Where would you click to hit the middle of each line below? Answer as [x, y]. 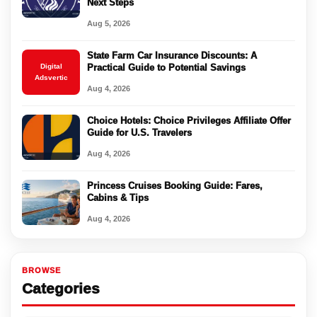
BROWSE [41, 271]
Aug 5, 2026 [109, 24]
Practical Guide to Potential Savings [166, 68]
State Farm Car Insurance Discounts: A [172, 56]
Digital [51, 67]
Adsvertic [51, 78]
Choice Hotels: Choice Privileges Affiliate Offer [189, 121]
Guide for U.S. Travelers [139, 133]
